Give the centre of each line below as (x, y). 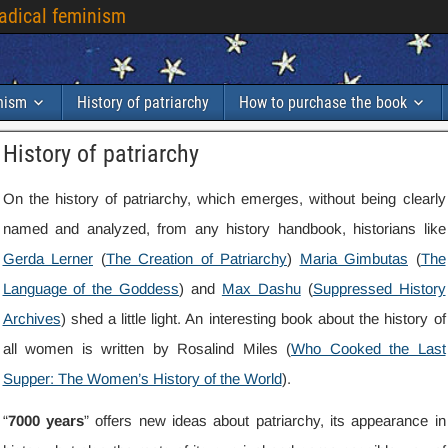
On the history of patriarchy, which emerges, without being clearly (224, 198)
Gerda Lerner (47, 258)
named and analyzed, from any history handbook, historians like (224, 228)
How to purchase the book (323, 102)
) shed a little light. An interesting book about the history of (253, 318)
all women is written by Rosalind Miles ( (146, 348)
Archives (31, 318)
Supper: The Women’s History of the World (142, 378)
